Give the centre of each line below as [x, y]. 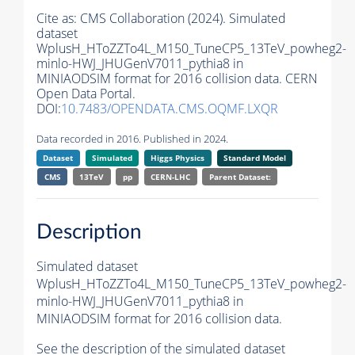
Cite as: [58, 19]
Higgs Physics [178, 158]
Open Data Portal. [86, 94]
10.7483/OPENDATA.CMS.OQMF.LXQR [170, 109]
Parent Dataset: [240, 177]
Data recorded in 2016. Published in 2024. [132, 139]
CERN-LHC [171, 177]
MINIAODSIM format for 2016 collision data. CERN [177, 79]
